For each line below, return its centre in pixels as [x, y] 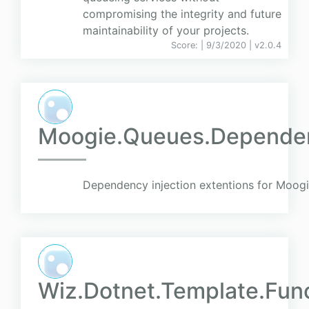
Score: [186, 46]
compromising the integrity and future [182, 14]
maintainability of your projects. [166, 31]
